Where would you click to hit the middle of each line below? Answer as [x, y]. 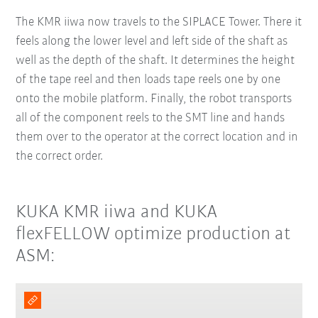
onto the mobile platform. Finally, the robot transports [154, 99]
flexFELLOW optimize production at [153, 234]
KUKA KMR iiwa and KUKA [117, 212]
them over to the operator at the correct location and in [157, 137]
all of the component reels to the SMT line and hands [150, 118]
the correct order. [60, 156]
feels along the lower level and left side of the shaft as [152, 41]
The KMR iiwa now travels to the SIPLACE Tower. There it [159, 22]
